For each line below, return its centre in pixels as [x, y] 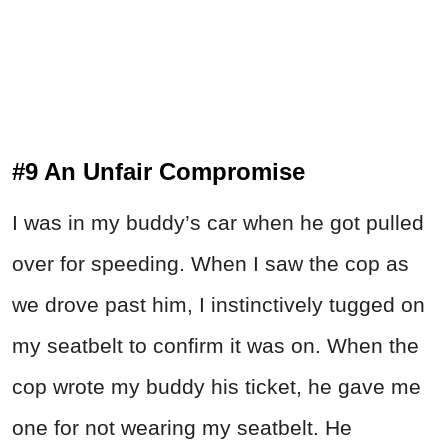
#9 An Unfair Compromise [158, 172]
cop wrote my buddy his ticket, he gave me [216, 387]
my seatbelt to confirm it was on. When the [215, 346]
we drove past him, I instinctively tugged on [218, 305]
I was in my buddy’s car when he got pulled [218, 223]
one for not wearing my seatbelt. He [182, 428]
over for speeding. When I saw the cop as [210, 264]
